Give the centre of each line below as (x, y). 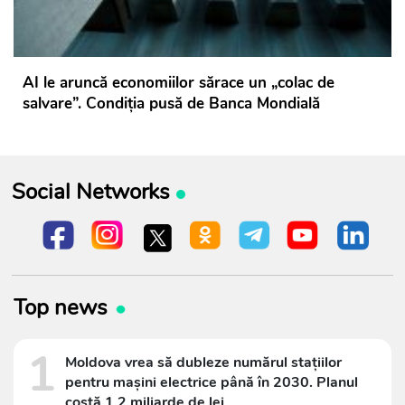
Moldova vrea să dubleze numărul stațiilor (203, 362)
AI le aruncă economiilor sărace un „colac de (179, 83)
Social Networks (90, 192)
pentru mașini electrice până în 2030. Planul (212, 382)
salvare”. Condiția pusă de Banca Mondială (171, 104)
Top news (61, 307)
